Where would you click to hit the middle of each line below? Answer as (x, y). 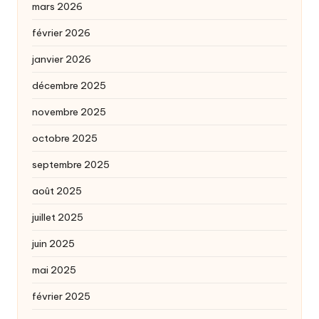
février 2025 (61, 297)
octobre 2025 (65, 138)
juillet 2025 (58, 218)
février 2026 (61, 33)
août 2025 (57, 191)
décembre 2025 (69, 86)
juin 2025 (53, 244)
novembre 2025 (69, 112)
